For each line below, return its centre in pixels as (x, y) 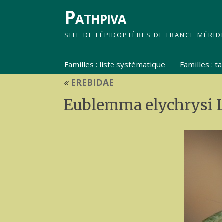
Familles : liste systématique (115, 64)
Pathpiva (95, 17)
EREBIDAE (91, 82)
